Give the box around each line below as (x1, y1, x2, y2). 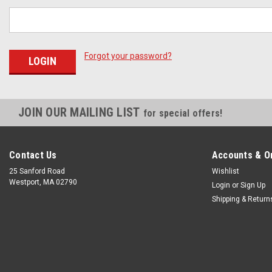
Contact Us (9, 149, 57, 161)
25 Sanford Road (9, 166, 65, 175)
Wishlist (211, 166, 239, 175)
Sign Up (240, 180, 265, 189)
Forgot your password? (84, 51, 172, 61)
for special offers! (143, 107, 223, 119)
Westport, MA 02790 (9, 177, 77, 186)
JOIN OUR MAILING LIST (18, 104, 143, 120)
